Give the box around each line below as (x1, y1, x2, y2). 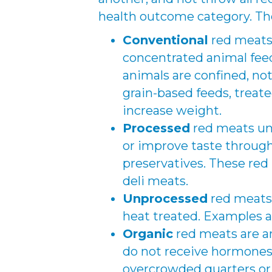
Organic (123, 226, 173, 241)
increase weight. (123, 103, 222, 118)
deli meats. (123, 174, 188, 188)
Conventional (123, 33, 208, 47)
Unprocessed (123, 191, 208, 206)
